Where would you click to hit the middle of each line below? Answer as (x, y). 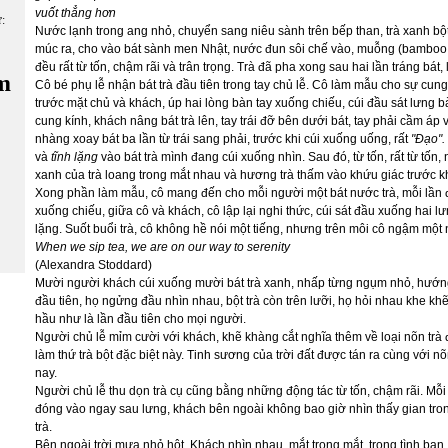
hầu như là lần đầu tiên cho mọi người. (140, 319)
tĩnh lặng (74, 157)
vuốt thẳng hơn (75, 13)
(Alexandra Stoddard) (93, 265)
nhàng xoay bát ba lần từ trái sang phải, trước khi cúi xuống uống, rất (223, 139)
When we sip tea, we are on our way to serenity (162, 247)
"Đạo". (428, 139)
